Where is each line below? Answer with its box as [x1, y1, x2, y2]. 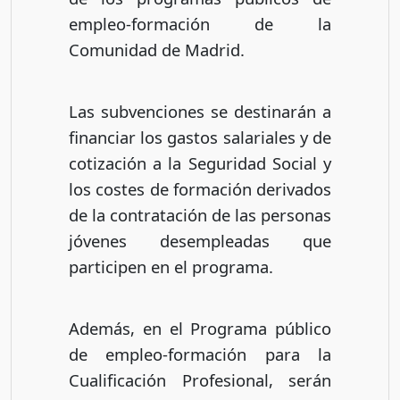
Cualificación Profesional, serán [69, 368, 331, 391]
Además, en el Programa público [69, 316, 331, 339]
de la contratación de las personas [69, 203, 331, 226]
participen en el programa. [69, 254, 273, 278]
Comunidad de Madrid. [69, 38, 245, 62]
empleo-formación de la [69, 12, 331, 36]
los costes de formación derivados [69, 177, 331, 200]
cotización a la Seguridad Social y [69, 151, 331, 174]
